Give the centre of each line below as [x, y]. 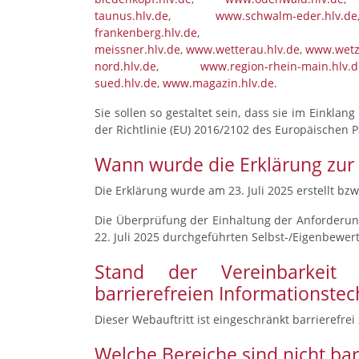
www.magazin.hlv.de [218, 83]
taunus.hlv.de [131, 16]
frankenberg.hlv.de [146, 32]
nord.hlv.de [125, 66]
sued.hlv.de [126, 83]
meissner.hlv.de [137, 49]
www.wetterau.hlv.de [243, 49]
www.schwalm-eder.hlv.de [286, 16]
